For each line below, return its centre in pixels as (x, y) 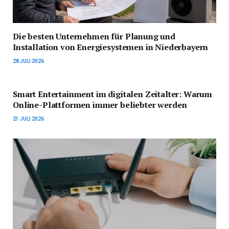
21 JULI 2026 (28, 119)
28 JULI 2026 (28, 61)
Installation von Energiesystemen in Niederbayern (111, 47)
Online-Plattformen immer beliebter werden (100, 105)
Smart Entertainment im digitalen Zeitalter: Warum (113, 94)
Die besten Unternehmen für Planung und (94, 36)
